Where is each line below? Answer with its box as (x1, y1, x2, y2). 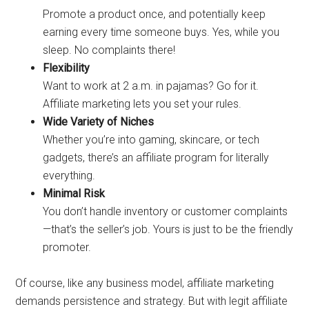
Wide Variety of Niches (43, 115, 154, 128)
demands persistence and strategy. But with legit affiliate (15, 295, 288, 308)
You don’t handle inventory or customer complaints (43, 205, 288, 218)
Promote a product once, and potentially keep (43, 8, 266, 21)
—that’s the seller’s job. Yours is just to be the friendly (43, 223, 294, 236)
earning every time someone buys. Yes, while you (43, 26, 280, 39)
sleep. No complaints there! (43, 43, 176, 57)
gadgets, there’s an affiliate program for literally (43, 151, 270, 164)
